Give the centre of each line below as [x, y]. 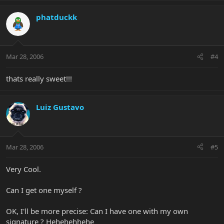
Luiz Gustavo [60, 107]
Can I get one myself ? [44, 190]
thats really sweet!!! [39, 79]
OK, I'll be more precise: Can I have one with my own [97, 211]
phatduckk [56, 17]
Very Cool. [23, 169]
